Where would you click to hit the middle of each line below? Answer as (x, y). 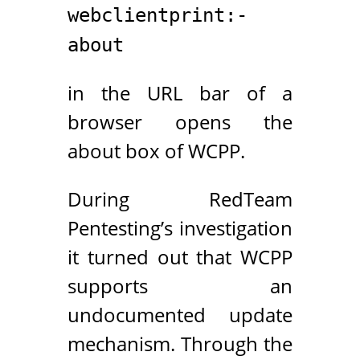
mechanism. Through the (180, 343)
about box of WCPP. (156, 150)
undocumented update (180, 314)
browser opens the (180, 121)
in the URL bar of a (180, 92)
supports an (180, 285)
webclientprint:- (157, 15)
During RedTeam (180, 198)
